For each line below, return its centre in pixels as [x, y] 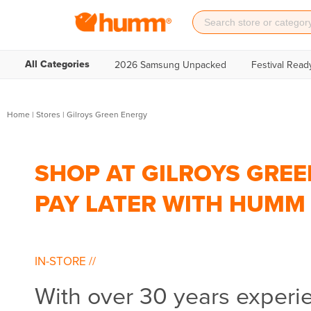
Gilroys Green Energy [107, 114]
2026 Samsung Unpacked [170, 65]
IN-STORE [62, 261]
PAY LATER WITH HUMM [170, 204]
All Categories [57, 64]
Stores [48, 114]
